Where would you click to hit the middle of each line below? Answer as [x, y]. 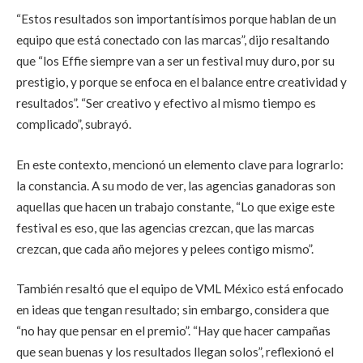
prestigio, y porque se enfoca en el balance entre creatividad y [181, 81]
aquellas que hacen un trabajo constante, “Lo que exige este [175, 206]
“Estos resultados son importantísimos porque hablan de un [176, 18]
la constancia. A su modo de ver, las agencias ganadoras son [176, 185]
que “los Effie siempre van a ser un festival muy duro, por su [175, 60]
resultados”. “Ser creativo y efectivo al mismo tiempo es [166, 102]
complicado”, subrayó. [74, 124]
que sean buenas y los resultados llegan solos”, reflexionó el [175, 352]
